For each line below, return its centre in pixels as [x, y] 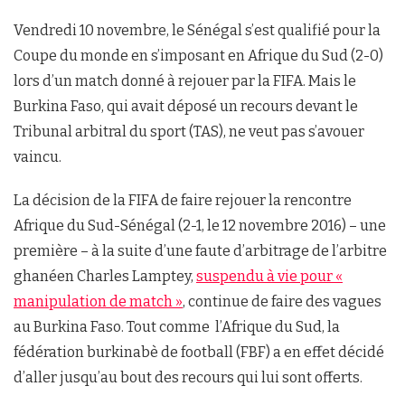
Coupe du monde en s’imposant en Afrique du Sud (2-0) [198, 55]
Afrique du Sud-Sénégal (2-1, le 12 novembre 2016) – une [200, 225]
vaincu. [38, 156]
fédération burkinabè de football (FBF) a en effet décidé [199, 352]
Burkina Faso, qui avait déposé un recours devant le [186, 106]
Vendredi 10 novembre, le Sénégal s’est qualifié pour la [197, 30]
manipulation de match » [98, 301]
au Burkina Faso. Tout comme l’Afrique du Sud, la [177, 326]
